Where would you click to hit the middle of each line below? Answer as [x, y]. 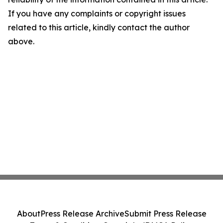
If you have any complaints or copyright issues [97, 14]
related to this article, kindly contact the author [99, 28]
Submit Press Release [165, 214]
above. [21, 42]
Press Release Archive [82, 214]
